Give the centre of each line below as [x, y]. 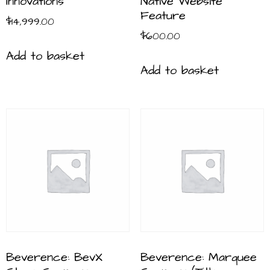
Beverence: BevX [54, 258]
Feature [163, 16]
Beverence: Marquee [198, 258]
